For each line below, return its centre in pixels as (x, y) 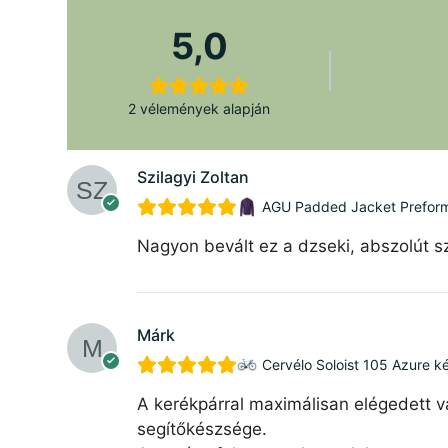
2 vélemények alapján (199, 108)
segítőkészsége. (202, 428)
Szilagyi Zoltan (193, 176)
